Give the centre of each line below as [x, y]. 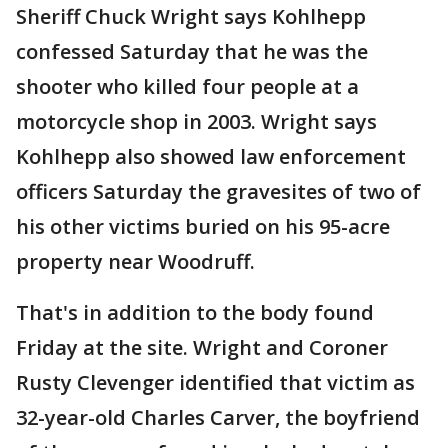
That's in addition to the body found [195, 312]
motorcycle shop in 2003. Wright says [196, 121]
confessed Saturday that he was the [192, 51]
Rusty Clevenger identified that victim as [215, 382]
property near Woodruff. [135, 261]
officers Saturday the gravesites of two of [218, 191]
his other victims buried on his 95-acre [203, 226]
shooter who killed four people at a [187, 86]
